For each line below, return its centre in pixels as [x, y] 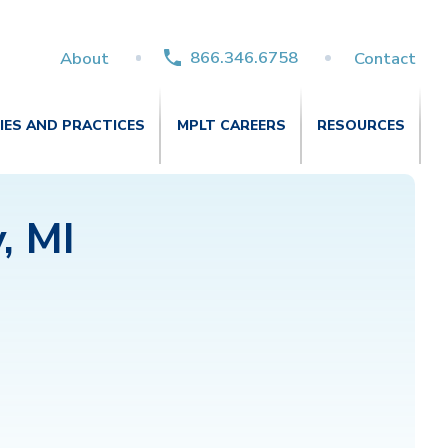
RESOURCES [361, 125]
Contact [385, 58]
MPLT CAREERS [231, 125]
